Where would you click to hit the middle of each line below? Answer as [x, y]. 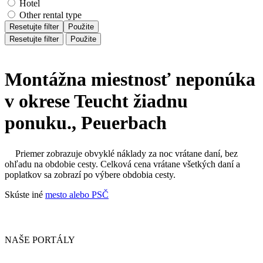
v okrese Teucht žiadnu [96, 101]
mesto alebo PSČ [77, 194]
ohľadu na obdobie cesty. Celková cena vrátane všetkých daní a [122, 164]
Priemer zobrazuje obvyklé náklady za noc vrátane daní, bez [127, 153]
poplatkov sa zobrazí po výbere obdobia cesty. [90, 174]
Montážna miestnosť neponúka [130, 79]
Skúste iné [25, 194]
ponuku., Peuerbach [86, 122]
